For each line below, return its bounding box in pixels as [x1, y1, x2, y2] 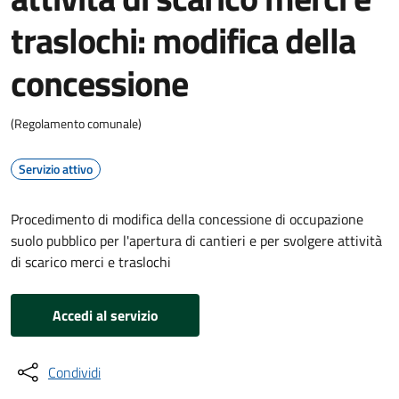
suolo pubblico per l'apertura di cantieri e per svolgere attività [11, 230, 382, 251]
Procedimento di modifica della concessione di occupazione [11, 208, 363, 230]
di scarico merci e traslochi [11, 251, 171, 273]
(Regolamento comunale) [11, 114, 142, 133]
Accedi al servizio [52, 305, 159, 326]
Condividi [48, 362, 101, 383]
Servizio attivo [19, 159, 93, 178]
